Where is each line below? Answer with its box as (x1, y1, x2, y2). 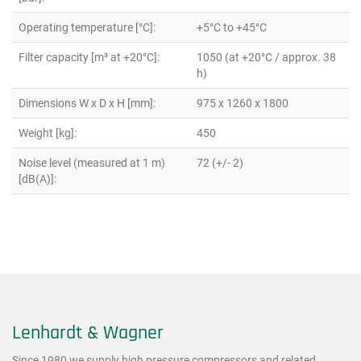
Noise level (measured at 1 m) (19, 156, 165, 169)
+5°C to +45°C (197, 20, 267, 34)
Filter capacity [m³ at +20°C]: (19, 50, 160, 64)
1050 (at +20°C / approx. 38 (197, 50, 336, 64)
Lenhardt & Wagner (12, 320, 164, 345)
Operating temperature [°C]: (19, 20, 156, 34)
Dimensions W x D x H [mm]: (19, 96, 156, 110)
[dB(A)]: (19, 172, 56, 185)
